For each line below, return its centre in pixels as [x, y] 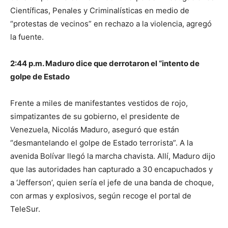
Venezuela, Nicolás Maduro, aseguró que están [95, 130]
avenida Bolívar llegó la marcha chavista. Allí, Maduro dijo [113, 156]
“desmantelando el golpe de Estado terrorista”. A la [102, 143]
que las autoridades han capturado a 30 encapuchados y [111, 169]
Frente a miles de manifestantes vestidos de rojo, [99, 103]
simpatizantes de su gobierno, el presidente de [95, 116]
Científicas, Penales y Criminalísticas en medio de [100, 10]
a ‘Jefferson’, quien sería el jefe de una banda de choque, [112, 182]
